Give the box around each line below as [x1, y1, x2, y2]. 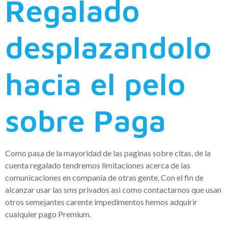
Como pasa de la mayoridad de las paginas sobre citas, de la [5, 148, 211, 158]
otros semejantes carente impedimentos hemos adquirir [5, 197, 197, 207]
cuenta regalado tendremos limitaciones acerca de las [5, 160, 190, 170]
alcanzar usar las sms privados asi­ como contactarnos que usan [5, 185, 221, 195]
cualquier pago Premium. [5, 209, 91, 219]
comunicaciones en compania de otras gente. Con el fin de [5, 173, 204, 183]
